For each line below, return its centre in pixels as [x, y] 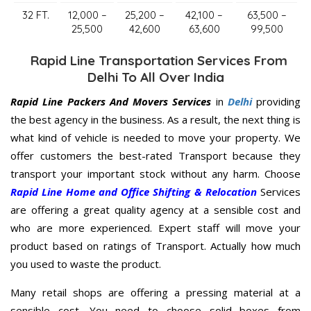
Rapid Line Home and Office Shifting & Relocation [134, 191]
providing [276, 101]
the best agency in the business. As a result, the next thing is [155, 119]
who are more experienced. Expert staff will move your [155, 227]
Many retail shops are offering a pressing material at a [155, 292]
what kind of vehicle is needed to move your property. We [155, 137]
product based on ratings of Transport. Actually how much [155, 245]
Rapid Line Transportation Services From [155, 60]
